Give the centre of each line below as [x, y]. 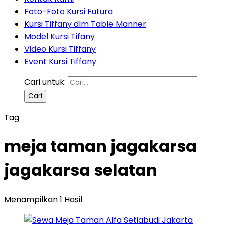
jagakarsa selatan [81, 170]
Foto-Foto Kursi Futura [69, 11]
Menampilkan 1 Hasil [43, 199]
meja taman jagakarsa [100, 146]
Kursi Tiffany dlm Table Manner [85, 24]
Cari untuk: [45, 82]
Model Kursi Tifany [60, 36]
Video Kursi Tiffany [60, 49]
